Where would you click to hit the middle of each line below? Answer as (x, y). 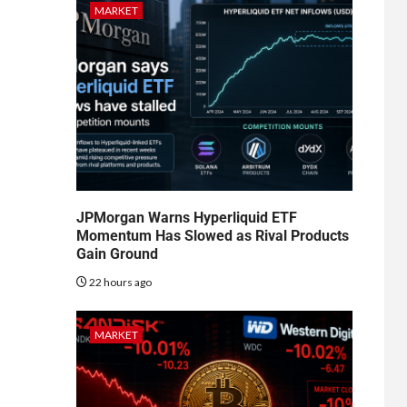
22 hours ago (119, 282)
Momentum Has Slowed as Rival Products (212, 235)
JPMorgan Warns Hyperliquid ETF (186, 217)
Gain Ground (117, 253)
